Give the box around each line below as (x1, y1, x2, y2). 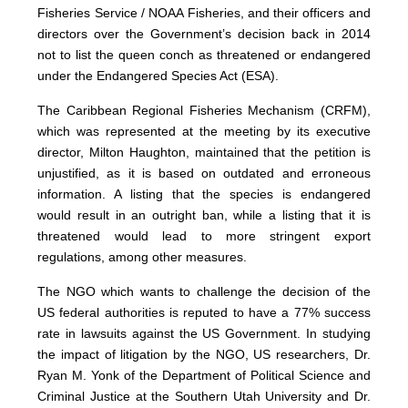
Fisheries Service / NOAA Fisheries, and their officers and (37, 5, 371, 20)
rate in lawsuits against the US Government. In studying (37, 325, 371, 341)
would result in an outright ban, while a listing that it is (37, 207, 371, 222)
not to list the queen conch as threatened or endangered (37, 46, 371, 62)
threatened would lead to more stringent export (37, 228, 371, 243)
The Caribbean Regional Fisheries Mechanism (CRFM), (37, 102, 371, 117)
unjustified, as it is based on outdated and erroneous (37, 165, 371, 180)
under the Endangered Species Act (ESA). (37, 67, 280, 83)
